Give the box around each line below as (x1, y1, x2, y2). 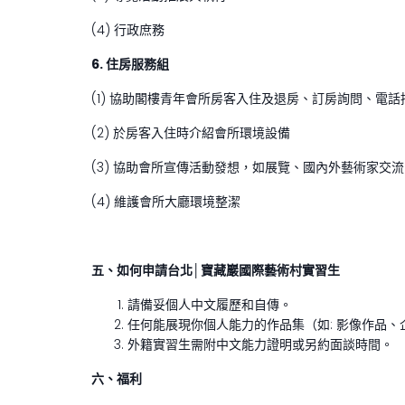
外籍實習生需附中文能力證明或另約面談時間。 (127, 334, 393, 353)
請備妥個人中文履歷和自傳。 (127, 295, 292, 314)
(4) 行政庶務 (91, 20, 165, 39)
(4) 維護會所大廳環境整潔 (91, 192, 240, 211)
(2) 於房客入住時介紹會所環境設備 (91, 123, 290, 142)
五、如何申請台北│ (91, 260, 201, 279)
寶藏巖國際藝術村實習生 (201, 260, 340, 279)
